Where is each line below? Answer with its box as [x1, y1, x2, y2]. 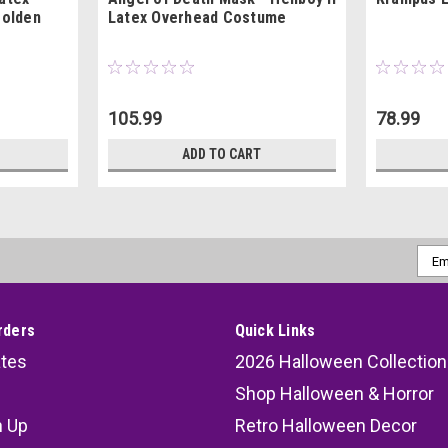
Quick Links [234, 321, 316, 341]
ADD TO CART [182, 146, 262, 163]
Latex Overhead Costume [107, 8, 287, 28]
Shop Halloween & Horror [234, 383, 434, 405]
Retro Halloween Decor [234, 415, 417, 437]
